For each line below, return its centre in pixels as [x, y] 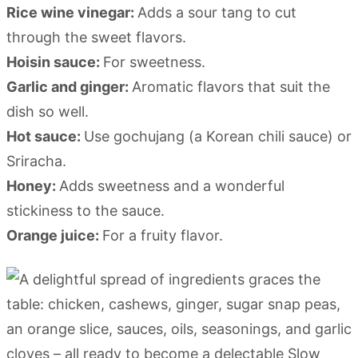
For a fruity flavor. [163, 236]
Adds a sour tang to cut [217, 13]
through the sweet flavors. [96, 38]
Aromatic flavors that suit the [231, 87]
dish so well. [48, 112]
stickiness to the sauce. [86, 211]
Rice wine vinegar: [72, 13]
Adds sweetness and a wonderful [172, 186]
